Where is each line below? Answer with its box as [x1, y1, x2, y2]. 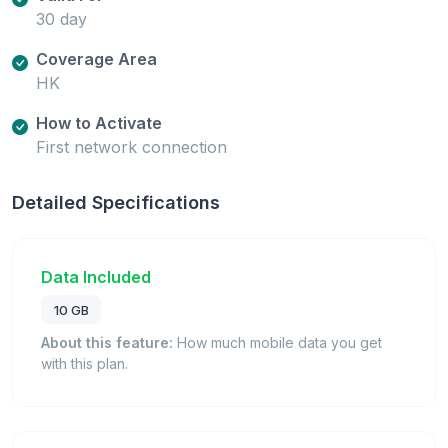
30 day [36, 8, 87, 29]
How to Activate [36, 112, 162, 133]
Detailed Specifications [12, 191, 220, 213]
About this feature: [41, 334, 173, 352]
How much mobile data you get [173, 334, 382, 352]
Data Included [41, 266, 151, 287]
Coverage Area [36, 48, 157, 69]
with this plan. [41, 355, 128, 373]
